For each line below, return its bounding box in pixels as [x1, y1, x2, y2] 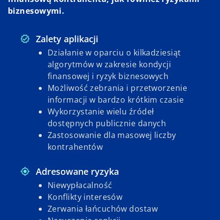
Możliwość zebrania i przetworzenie [48, 82, 187, 94]
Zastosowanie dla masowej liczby [48, 130, 176, 141]
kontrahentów [48, 141, 103, 153]
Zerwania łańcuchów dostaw [48, 203, 158, 215]
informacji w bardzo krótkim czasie [48, 94, 184, 106]
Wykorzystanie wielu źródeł [48, 106, 154, 117]
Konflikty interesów [48, 192, 123, 203]
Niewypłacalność [48, 180, 112, 191]
